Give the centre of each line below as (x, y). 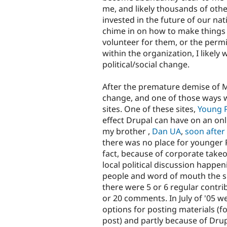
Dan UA (166, 131)
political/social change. (146, 65)
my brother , (127, 131)
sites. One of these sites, (150, 109)
